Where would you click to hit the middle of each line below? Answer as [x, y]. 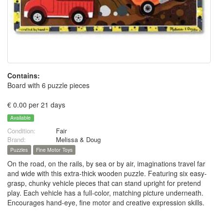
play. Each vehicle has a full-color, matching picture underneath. [105, 193]
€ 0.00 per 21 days [36, 105]
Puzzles [19, 150]
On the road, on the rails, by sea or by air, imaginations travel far [106, 164]
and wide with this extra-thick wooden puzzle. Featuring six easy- [107, 173]
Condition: [21, 131]
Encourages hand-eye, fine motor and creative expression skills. [106, 203]
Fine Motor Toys [54, 150]
